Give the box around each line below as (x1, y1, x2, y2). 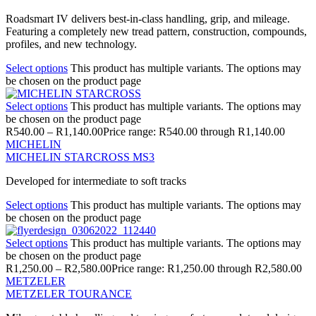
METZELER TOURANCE (6, 287, 132, 300)
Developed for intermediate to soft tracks (6, 174, 186, 187)
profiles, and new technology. (6, 37, 137, 50)
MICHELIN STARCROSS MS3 (6, 150, 154, 163)
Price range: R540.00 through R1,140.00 (103, 125, 285, 138)
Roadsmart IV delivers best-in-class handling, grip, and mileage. (6, 12, 290, 25)
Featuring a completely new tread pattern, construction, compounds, (6, 25, 307, 37)
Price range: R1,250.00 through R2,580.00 (111, 262, 302, 274)
